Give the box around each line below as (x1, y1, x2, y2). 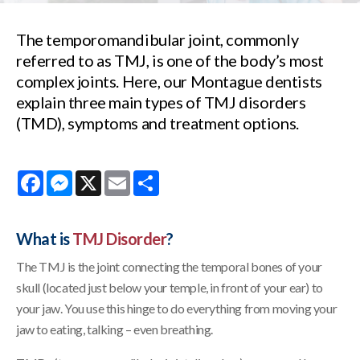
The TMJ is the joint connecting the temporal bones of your (16, 258, 322, 274)
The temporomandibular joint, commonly (16, 29, 299, 49)
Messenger (72, 168, 132, 184)
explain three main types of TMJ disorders (16, 92, 306, 112)
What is (16, 228, 72, 248)
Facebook (43, 168, 97, 184)
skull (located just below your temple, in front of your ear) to (16, 279, 323, 295)
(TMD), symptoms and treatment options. (16, 112, 299, 133)
